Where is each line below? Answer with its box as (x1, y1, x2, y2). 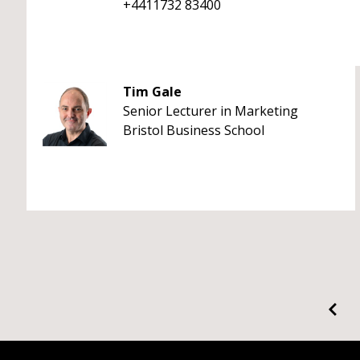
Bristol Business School (123, 121, 264, 139)
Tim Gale (123, 83, 182, 100)
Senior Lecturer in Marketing (123, 102, 298, 120)
